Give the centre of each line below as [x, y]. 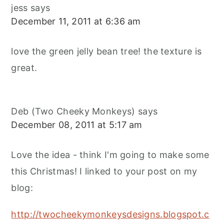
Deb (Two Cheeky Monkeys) [73, 111]
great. [24, 68]
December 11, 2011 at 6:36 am [76, 21]
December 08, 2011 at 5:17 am [77, 125]
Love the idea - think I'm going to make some [110, 155]
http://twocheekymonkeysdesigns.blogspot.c [110, 214]
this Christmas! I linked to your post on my [104, 171]
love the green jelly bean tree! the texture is [106, 51]
